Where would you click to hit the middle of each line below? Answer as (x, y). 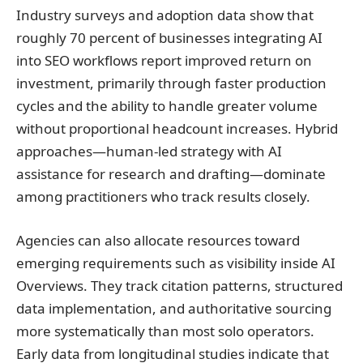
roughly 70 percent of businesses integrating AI (169, 38)
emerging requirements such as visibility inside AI (176, 263)
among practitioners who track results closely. (163, 196)
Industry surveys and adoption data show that (165, 15)
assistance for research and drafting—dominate (171, 174)
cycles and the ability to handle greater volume (167, 106)
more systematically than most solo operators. (165, 331)
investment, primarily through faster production (171, 83)
